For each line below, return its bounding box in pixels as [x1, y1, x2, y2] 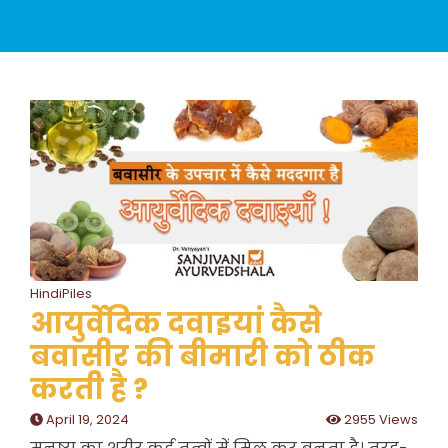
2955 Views [341, 410, 418, 430]
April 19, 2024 [43, 410, 129, 430]
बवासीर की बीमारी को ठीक [30, 337, 375, 377]
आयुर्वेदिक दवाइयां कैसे [30, 304, 322, 344]
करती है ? [30, 370, 148, 410]
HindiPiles [30, 284, 92, 304]
